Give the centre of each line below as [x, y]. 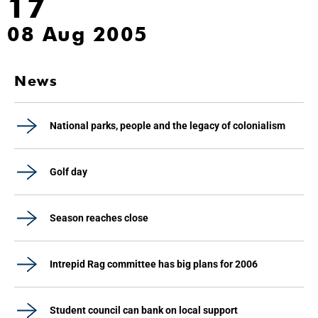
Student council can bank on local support [144, 310]
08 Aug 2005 [78, 34]
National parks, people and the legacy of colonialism [168, 126]
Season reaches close [99, 218]
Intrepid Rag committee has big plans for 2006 [154, 264]
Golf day [68, 172]
